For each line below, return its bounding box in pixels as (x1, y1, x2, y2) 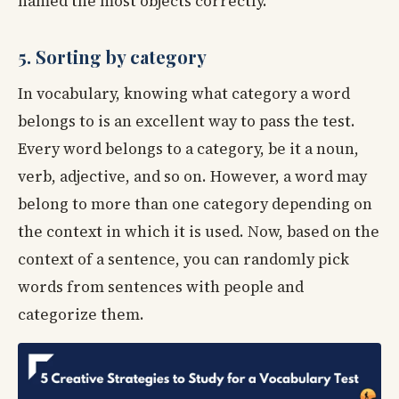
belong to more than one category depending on (18, 193, 372, 216)
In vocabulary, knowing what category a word (18, 83, 350, 105)
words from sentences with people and (18, 276, 304, 298)
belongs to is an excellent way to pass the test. (18, 110, 355, 133)
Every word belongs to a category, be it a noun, (18, 138, 359, 160)
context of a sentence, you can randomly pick (18, 248, 349, 271)
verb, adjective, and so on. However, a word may (18, 166, 367, 188)
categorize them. (18, 304, 144, 326)
